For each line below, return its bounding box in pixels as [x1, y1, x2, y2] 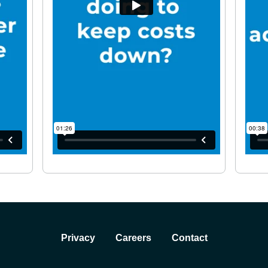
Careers [115, 233, 151, 243]
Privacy [60, 233, 95, 243]
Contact [171, 233, 208, 243]
